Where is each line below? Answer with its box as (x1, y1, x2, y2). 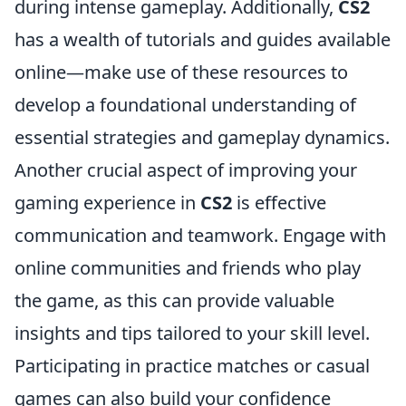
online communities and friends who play (14, 256, 361, 280)
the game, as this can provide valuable (14, 288, 334, 313)
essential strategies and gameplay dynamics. (14, 125, 390, 150)
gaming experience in (14, 190, 200, 215)
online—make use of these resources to (14, 60, 348, 84)
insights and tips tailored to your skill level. (14, 321, 370, 345)
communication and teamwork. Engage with (14, 223, 386, 247)
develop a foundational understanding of (14, 92, 356, 117)
